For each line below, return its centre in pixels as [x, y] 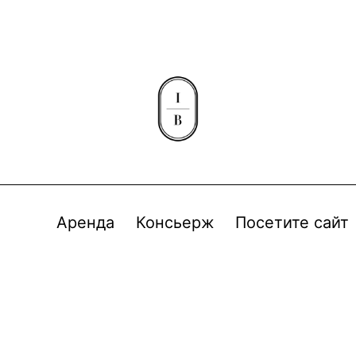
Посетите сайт [292, 222]
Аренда [86, 222]
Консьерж [175, 222]
